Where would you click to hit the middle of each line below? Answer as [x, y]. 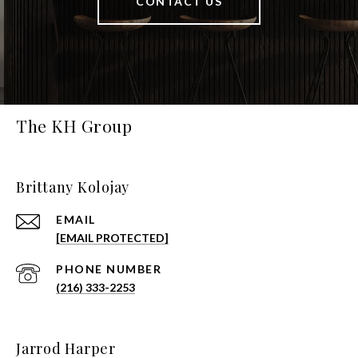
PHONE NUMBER [109, 269]
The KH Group [74, 126]
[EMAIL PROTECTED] [112, 238]
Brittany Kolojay [73, 187]
